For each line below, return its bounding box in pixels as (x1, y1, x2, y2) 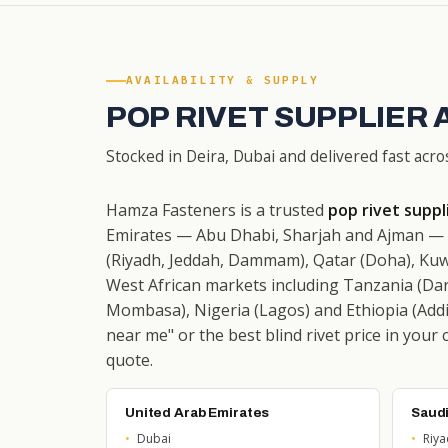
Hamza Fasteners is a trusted (106, 199, 328, 221)
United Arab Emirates (125, 405, 270, 420)
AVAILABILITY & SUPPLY (126, 73, 320, 87)
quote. (106, 349, 153, 371)
